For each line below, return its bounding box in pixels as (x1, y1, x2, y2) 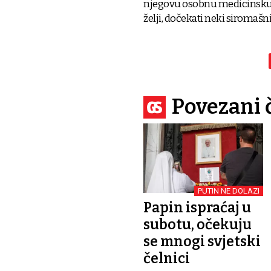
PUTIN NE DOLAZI (198, 186, 260, 195)
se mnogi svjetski (143, 232, 261, 250)
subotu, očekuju (143, 215, 252, 233)
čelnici (143, 249, 190, 267)
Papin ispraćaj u (143, 198, 251, 216)
